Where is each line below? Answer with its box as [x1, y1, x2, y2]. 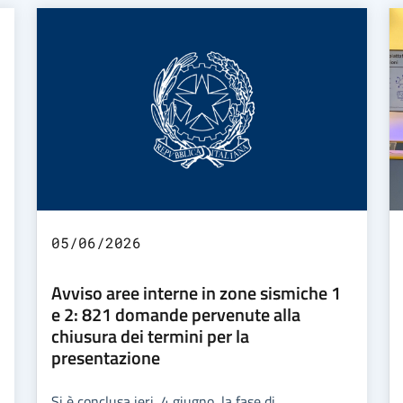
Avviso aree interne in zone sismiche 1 [51, 278, 341, 307]
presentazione [51, 343, 160, 372]
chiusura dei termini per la [51, 321, 249, 350]
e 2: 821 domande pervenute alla [51, 300, 300, 328]
